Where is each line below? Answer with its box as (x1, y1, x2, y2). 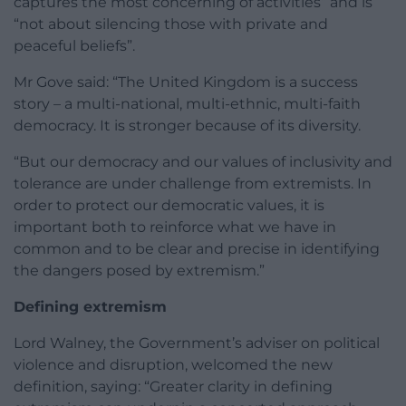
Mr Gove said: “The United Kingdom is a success (14, 73, 358, 92)
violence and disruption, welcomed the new (14, 356, 333, 374)
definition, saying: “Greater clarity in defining (14, 378, 333, 396)
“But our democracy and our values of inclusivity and (14, 153, 392, 171)
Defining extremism (14, 298, 167, 316)
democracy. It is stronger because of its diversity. (14, 117, 361, 135)
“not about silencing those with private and (14, 15, 328, 34)
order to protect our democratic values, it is (14, 197, 324, 215)
